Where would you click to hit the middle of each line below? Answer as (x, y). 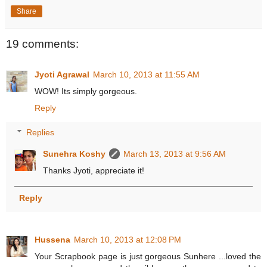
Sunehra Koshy (74, 154)
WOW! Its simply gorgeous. (86, 91)
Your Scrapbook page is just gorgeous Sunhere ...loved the (148, 256)
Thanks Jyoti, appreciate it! (94, 171)
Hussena (52, 239)
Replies (41, 133)
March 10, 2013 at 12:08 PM (128, 239)
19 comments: (42, 44)
